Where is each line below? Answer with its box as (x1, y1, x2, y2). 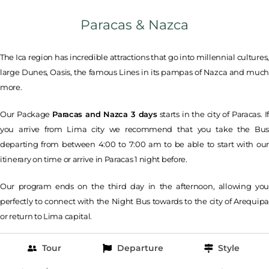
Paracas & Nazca (80, 17, 189, 34)
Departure (117, 243, 164, 254)
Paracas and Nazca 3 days (52, 109, 157, 119)
